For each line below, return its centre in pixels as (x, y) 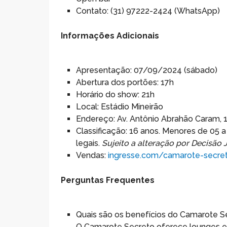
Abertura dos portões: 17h (125, 83)
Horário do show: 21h (116, 95)
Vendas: (92, 156)
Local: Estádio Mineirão (120, 107)
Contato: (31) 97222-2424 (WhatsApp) (148, 11)
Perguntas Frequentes (108, 180)
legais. (89, 143)
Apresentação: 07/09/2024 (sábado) (147, 70)
